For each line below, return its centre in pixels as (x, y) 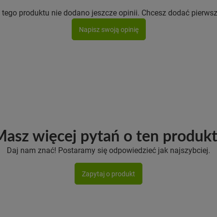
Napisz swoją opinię (108, 29)
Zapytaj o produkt (108, 173)
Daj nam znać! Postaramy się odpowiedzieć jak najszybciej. (108, 150)
